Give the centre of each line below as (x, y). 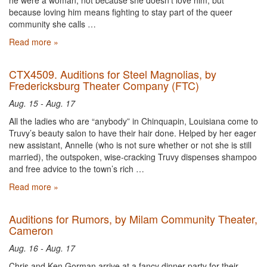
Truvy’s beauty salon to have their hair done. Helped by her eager (133, 133)
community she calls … (52, 24)
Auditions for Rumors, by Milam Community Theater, (133, 219)
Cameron (31, 230)
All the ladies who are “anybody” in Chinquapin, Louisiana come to (133, 121)
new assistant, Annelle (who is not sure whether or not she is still (130, 145)
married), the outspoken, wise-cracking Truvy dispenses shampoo (133, 157)
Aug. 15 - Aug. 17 (42, 103)
